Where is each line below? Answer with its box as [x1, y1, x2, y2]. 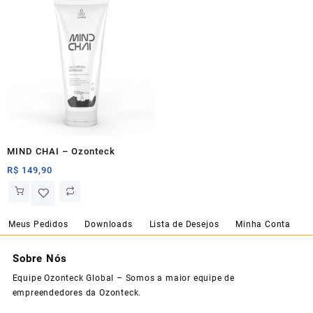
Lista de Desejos [149, 219, 219, 230]
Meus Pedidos [8, 219, 68, 230]
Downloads [85, 219, 133, 230]
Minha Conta [235, 219, 291, 230]
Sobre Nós [12, 252, 67, 265]
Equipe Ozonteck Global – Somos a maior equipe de [12, 273, 235, 284]
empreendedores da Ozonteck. [12, 288, 142, 298]
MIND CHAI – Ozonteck [7, 146, 115, 157]
